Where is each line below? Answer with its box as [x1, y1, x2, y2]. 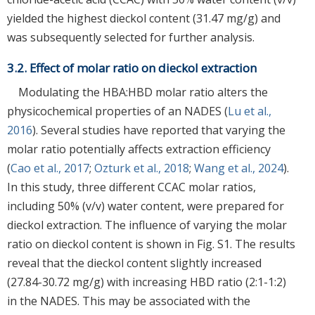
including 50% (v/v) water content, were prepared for [7, 198, 284, 214]
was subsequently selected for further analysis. [7, 29, 255, 45]
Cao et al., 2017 [11, 160, 89, 176]
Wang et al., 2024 [194, 160, 283, 176]
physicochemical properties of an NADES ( [7, 103, 228, 119]
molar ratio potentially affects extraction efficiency [7, 141, 271, 157]
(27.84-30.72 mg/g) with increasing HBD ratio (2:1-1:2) [7, 274, 286, 290]
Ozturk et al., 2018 [94, 160, 189, 176]
